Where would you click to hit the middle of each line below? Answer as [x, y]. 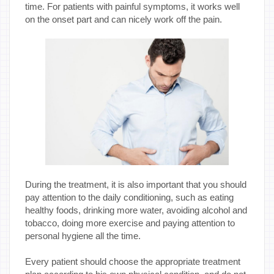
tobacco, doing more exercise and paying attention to [130, 223]
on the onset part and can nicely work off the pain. [124, 19]
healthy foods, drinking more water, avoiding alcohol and [136, 210]
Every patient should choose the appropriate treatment [133, 261]
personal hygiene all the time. [83, 235]
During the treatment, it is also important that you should [136, 184]
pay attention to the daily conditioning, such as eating [129, 197]
